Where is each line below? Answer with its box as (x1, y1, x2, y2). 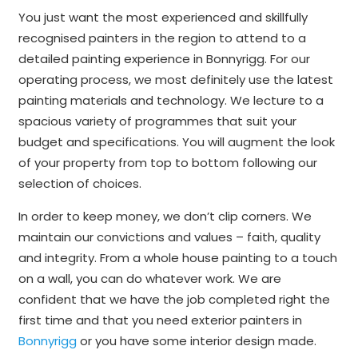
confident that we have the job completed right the (18, 290, 330, 308)
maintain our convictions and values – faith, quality (18, 228, 320, 245)
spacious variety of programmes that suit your (18, 112, 296, 129)
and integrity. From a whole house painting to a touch (18, 249, 337, 266)
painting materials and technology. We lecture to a (18, 91, 324, 109)
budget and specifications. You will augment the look (18, 133, 335, 150)
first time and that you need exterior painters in (18, 311, 302, 328)
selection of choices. (18, 174, 141, 192)
